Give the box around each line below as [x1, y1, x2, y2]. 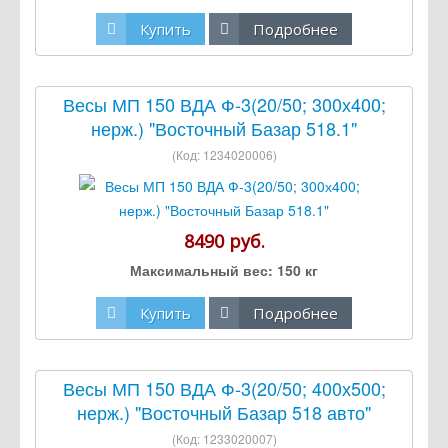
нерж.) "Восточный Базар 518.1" [91, 115, 357, 142]
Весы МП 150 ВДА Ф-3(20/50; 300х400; [62, 91, 386, 118]
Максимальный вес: [130, 260, 273, 281]
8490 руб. [183, 229, 265, 254]
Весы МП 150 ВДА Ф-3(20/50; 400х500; [62, 375, 386, 402]
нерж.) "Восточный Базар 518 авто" [77, 399, 371, 426]
